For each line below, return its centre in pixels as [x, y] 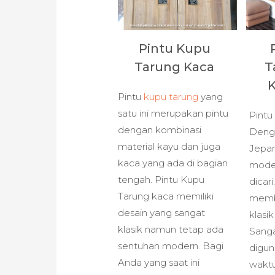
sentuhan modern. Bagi [171, 246]
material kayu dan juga [169, 146]
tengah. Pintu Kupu [161, 179]
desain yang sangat [162, 212]
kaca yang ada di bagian [173, 163]
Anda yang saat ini [159, 262]
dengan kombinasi [160, 130]
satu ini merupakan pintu [173, 113]
